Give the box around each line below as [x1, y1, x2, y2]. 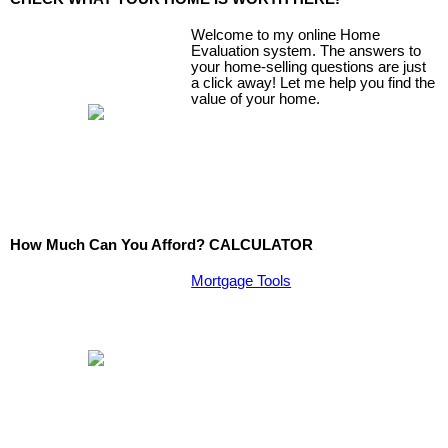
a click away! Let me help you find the [191, 74, 436, 91]
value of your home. [191, 90, 321, 107]
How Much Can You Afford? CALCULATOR [10, 237, 313, 254]
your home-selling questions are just [191, 58, 427, 75]
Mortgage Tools [191, 272, 292, 289]
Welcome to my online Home [191, 26, 381, 43]
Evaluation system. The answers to [191, 42, 422, 59]
